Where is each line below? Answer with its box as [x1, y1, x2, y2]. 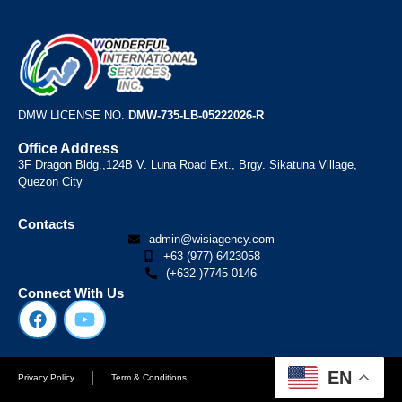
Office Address [18, 140, 118, 156]
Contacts [18, 215, 74, 232]
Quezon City [18, 174, 83, 188]
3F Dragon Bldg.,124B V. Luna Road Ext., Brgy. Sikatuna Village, [18, 157, 357, 171]
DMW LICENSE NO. [18, 109, 128, 123]
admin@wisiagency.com [148, 232, 275, 246]
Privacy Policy [18, 371, 74, 382]
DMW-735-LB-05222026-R [128, 109, 264, 123]
